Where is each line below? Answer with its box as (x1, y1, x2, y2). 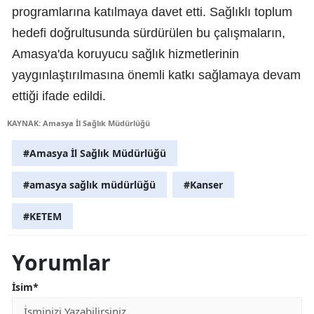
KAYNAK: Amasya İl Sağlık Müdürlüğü (7, 118, 150, 129)
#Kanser (184, 178, 223, 192)
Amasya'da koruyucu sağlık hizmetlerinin (12, 47, 239, 62)
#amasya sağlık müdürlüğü (23, 178, 156, 192)
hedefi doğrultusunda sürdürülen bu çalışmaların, (12, 26, 285, 41)
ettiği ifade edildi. (12, 89, 106, 104)
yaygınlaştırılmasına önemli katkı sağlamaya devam (12, 68, 301, 83)
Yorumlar (12, 248, 111, 278)
